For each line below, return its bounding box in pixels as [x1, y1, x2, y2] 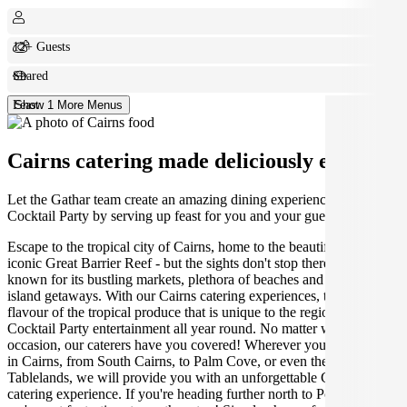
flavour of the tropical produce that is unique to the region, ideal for [7, 303, 391, 320]
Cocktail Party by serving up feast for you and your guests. [7, 207, 343, 223]
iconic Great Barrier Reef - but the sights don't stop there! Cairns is [7, 254, 388, 271]
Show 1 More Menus [57, 97, 123, 112]
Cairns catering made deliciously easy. [7, 148, 363, 173]
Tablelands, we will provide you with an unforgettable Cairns [7, 369, 358, 385]
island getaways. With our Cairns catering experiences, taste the [7, 287, 370, 303]
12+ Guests [13, 38, 71, 54]
